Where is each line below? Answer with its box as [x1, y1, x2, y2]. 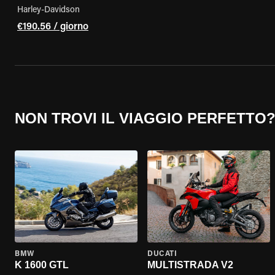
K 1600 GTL [15, 260, 69, 270]
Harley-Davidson [17, 6, 80, 15]
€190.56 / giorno [17, 22, 88, 32]
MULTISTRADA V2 [147, 260, 233, 270]
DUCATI [147, 250, 177, 258]
